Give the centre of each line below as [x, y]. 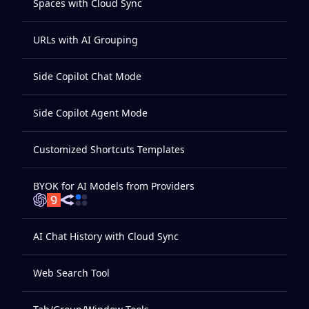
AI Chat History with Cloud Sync [106, 236]
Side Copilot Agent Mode [90, 113]
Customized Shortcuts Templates [109, 149]
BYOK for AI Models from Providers [114, 186]
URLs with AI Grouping [86, 40]
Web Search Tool [71, 273]
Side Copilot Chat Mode [87, 76]
